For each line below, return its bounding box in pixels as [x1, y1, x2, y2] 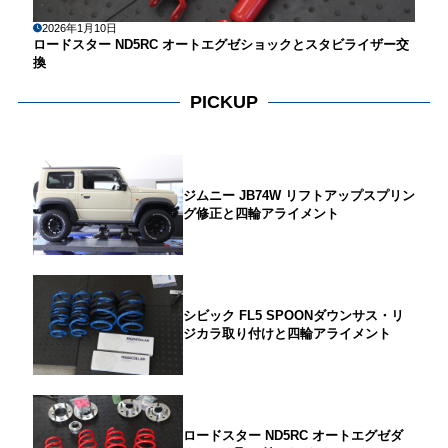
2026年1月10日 [41, 21, 117, 34]
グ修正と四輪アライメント [182, 206, 339, 222]
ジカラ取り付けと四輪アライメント [182, 326, 391, 342]
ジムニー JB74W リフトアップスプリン [182, 188, 415, 204]
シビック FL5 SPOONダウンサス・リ [182, 308, 404, 324]
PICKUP [190, 91, 258, 112]
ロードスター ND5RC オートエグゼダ [182, 428, 403, 444]
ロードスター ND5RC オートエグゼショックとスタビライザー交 [32, 36, 409, 52]
